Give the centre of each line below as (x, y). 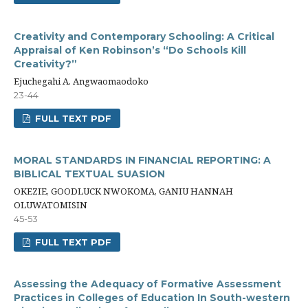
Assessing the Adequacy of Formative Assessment (147, 284)
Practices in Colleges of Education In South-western (152, 298)
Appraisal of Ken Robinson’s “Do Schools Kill (130, 50)
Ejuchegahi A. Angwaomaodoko (81, 81)
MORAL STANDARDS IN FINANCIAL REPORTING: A (142, 160)
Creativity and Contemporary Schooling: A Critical (144, 36)
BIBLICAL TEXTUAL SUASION (89, 174)
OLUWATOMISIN (51, 205)
